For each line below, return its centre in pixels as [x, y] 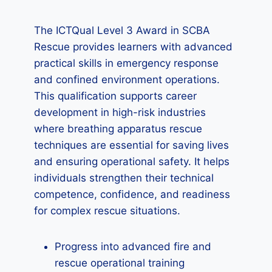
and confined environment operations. [127, 80]
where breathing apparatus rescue [118, 129]
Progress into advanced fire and [133, 246]
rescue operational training [120, 263]
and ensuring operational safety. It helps [132, 161]
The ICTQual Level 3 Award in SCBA [122, 30]
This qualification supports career [115, 96]
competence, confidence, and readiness [132, 194]
